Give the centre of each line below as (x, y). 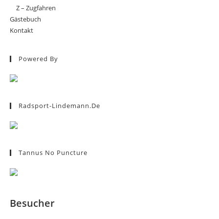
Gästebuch (25, 19)
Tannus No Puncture (53, 153)
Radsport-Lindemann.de (59, 106)
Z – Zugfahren (36, 8)
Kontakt (22, 30)
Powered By (38, 59)
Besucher (32, 203)
